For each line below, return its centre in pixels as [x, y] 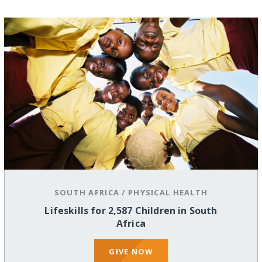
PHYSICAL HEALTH [168, 193]
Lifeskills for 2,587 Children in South [131, 211]
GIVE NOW [131, 251]
